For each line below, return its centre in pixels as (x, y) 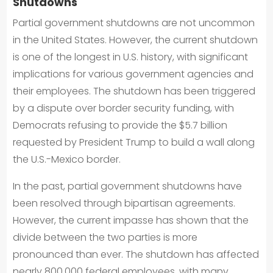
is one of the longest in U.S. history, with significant (131, 57)
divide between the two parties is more (105, 237)
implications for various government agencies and (133, 74)
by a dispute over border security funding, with (124, 108)
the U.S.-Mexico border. (67, 159)
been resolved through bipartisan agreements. (124, 203)
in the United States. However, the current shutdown (136, 40)
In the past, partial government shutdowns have (128, 186)
